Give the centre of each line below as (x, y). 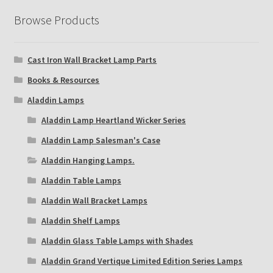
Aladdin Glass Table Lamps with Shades (117, 241)
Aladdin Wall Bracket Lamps (94, 201)
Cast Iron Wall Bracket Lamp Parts (92, 60)
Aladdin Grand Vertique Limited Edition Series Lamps (142, 261)
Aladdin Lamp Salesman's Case (101, 140)
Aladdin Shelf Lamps (80, 221)
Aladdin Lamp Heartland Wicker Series (113, 120)
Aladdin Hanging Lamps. (88, 161)
